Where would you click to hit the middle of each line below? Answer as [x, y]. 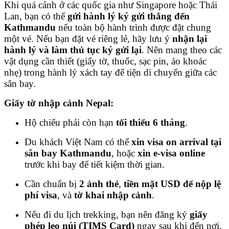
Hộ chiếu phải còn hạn [70, 122]
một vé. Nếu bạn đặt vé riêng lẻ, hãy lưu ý [88, 38]
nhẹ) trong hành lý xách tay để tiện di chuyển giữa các [110, 72]
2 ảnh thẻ [99, 184]
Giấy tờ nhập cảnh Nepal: [59, 103]
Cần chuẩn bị [52, 184]
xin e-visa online [171, 153]
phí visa [41, 195]
